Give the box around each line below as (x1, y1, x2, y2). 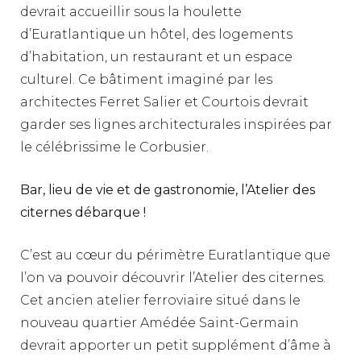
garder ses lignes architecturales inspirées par (20, 116, 332, 132)
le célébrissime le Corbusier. (20, 139, 209, 155)
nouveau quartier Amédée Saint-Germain (20, 314, 299, 330)
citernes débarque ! (20, 204, 146, 220)
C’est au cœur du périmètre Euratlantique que (20, 247, 330, 263)
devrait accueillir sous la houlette (20, 3, 242, 19)
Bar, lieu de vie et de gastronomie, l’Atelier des (20, 181, 315, 197)
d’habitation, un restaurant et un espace (20, 48, 293, 64)
